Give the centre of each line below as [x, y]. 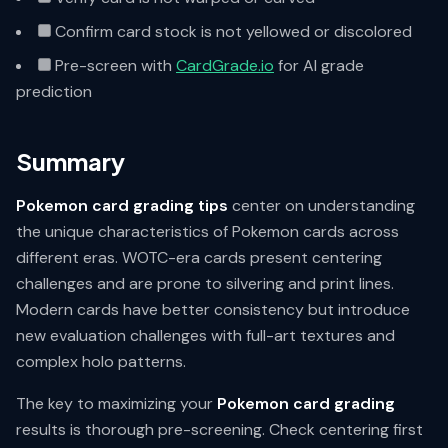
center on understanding [321, 205]
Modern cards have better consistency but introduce [213, 309]
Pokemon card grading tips [122, 205]
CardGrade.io [225, 65]
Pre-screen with [113, 65]
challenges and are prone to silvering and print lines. [205, 283]
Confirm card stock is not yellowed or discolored [231, 31]
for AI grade [319, 65]
